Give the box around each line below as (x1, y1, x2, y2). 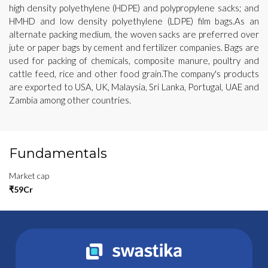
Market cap (9, 170, 49, 181)
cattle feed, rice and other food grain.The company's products (9, 68, 259, 79)
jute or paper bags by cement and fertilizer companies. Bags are (9, 41, 259, 53)
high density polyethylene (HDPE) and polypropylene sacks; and (9, 2, 259, 13)
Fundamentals (9, 145, 107, 162)
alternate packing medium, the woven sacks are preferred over (9, 28, 259, 39)
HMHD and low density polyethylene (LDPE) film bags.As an (9, 15, 259, 26)
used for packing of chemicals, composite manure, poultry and (9, 54, 259, 66)
